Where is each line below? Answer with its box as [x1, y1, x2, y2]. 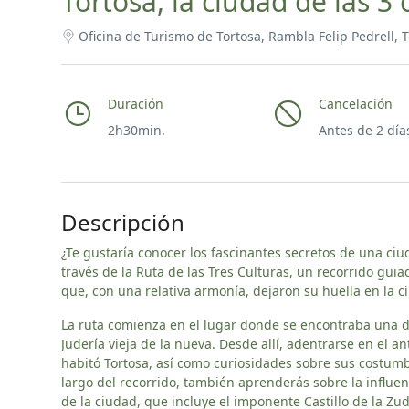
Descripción [61, 207, 184, 237]
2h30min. [108, 121, 165, 139]
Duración [108, 95, 163, 112]
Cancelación [319, 95, 393, 112]
